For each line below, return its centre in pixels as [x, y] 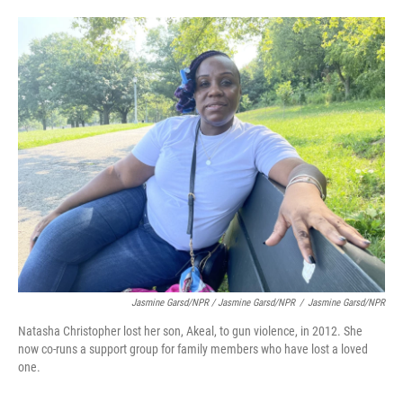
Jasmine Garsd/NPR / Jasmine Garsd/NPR [213, 303]
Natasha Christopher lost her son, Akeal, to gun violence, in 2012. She [190, 331]
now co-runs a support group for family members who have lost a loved [193, 349]
